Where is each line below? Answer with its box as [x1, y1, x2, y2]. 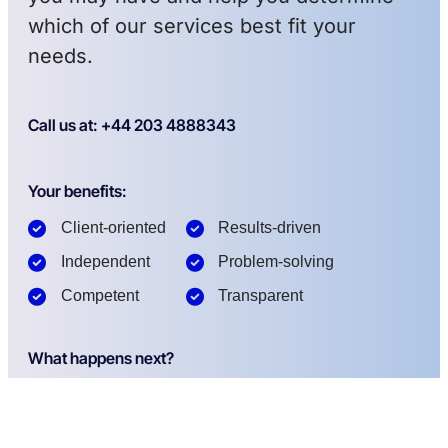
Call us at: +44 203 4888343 [28, 115, 236, 136]
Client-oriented [60, 219, 166, 237]
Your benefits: [28, 181, 127, 202]
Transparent [218, 287, 303, 305]
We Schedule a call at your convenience [68, 399, 333, 417]
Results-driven [218, 219, 321, 237]
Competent [60, 287, 139, 305]
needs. [28, 44, 93, 69]
